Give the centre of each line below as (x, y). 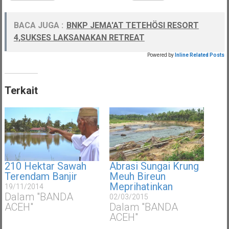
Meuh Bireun (138, 177)
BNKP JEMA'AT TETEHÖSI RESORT (132, 25)
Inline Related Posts (200, 55)
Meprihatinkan (141, 187)
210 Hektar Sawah (45, 166)
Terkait (21, 90)
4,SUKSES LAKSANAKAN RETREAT (79, 37)
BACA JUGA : (38, 25)
